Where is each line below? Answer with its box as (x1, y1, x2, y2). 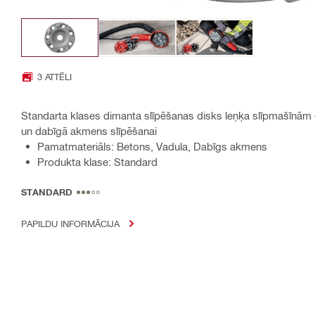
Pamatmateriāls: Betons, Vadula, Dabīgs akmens (37, 140, 267, 153)
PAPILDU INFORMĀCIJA (21, 218, 120, 229)
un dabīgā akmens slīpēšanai (21, 124, 157, 138)
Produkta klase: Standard (37, 155, 157, 169)
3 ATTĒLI (37, 71, 72, 82)
